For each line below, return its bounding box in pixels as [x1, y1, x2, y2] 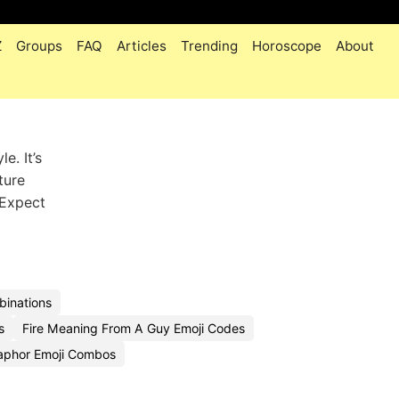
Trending [181, 37, 238, 54]
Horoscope [252, 37, 322, 54]
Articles [117, 37, 167, 54]
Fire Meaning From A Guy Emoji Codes [22, 321, 245, 336]
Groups [16, 37, 62, 54]
